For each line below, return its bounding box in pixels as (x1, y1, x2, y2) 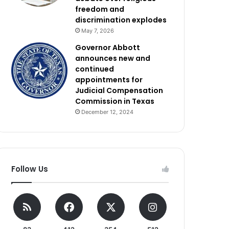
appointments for (75, 75, 143, 85)
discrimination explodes (75, 15, 167, 25)
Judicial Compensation (75, 85, 164, 96)
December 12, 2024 (81, 108, 134, 116)
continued (75, 64, 114, 74)
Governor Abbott (75, 42, 141, 53)
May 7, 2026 (81, 27, 114, 34)
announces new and (75, 53, 151, 63)
